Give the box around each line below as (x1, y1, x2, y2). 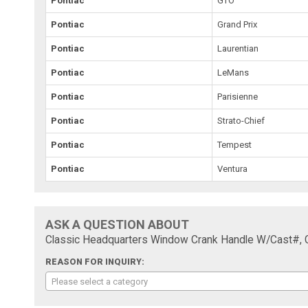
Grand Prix (217, 19, 258, 30)
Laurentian (217, 43, 259, 54)
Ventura (217, 164, 248, 175)
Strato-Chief (217, 115, 265, 126)
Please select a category (52, 276, 148, 287)
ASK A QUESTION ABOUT (45, 217, 190, 232)
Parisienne (217, 91, 258, 102)
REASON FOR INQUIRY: (45, 257, 145, 267)
